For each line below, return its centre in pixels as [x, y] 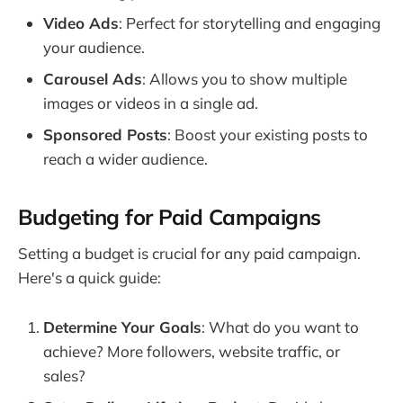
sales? [64, 375]
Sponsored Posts [105, 134]
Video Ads [81, 22]
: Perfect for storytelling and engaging [250, 22]
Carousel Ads [93, 78]
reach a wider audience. [125, 158]
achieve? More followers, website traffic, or [192, 351]
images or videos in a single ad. [151, 103]
